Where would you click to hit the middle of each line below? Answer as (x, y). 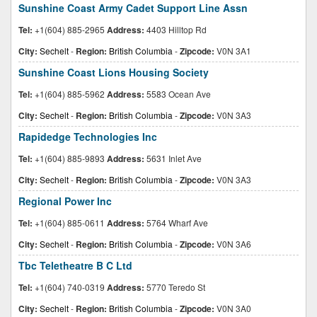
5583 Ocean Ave (178, 94)
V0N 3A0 (233, 308)
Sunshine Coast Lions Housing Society (114, 72)
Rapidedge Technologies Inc (88, 137)
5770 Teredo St (175, 287)
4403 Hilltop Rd (175, 29)
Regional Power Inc (65, 201)
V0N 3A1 (233, 51)
